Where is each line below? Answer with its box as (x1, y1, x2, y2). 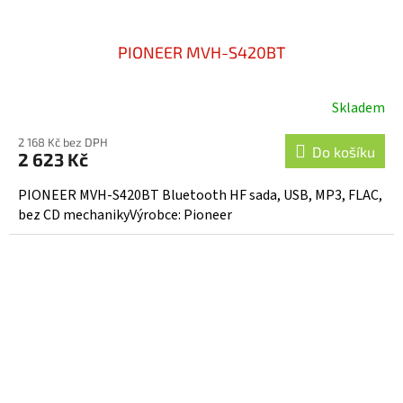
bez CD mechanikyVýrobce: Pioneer (18, 205, 232, 226)
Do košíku (312, 143, 375, 161)
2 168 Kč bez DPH (18, 135, 108, 150)
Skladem (332, 98, 385, 119)
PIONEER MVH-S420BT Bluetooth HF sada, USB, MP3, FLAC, (18, 185, 382, 206)
